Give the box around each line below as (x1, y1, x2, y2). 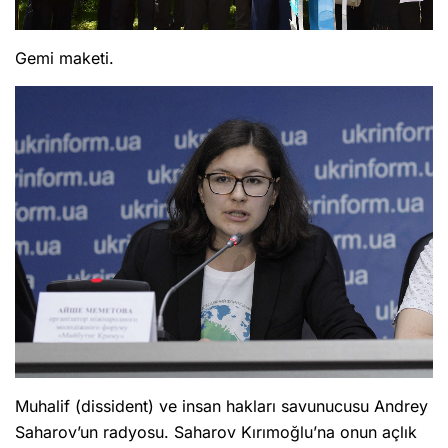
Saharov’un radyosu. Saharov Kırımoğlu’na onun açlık (15, 421, 417, 442)
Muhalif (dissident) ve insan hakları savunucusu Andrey (15, 395, 428, 416)
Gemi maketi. (15, 47, 114, 68)
